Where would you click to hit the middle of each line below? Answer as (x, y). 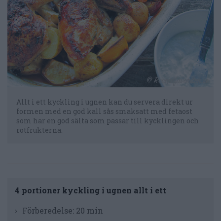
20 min (90, 211)
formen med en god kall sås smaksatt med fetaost (104, 111)
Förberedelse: (49, 211)
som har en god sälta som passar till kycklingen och (108, 121)
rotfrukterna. (39, 130)
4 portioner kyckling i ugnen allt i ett (91, 190)
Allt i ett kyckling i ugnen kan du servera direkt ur (105, 102)
